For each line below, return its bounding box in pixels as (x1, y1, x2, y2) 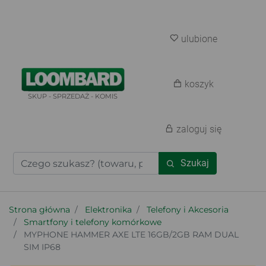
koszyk (184, 78, 214, 90)
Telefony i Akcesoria (147, 204, 229, 215)
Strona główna (9, 204, 70, 215)
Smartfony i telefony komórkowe (24, 217, 161, 227)
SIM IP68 (24, 242, 61, 252)
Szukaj (180, 157, 209, 169)
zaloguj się (176, 123, 222, 135)
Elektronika (85, 204, 132, 215)
